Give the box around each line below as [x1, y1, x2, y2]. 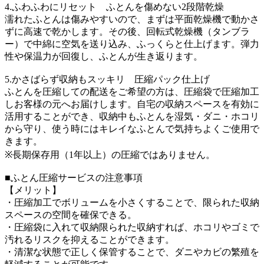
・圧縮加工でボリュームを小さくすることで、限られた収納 [5, 197, 259, 207]
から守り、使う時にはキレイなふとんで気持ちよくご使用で [5, 123, 259, 134]
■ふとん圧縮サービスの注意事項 [5, 172, 143, 183]
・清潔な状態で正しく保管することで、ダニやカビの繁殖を [5, 246, 259, 257]
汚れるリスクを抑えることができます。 [5, 234, 174, 245]
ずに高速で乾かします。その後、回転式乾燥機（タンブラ [5, 26, 250, 37]
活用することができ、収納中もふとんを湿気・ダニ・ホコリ [5, 111, 259, 121]
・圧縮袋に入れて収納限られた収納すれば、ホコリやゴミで [5, 222, 259, 232]
